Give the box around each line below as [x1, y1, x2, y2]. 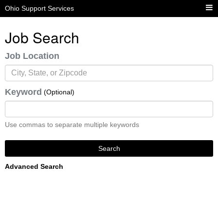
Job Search [5, 27, 79, 48]
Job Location [5, 51, 59, 61]
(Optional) [44, 88, 74, 96]
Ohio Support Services [5, 4, 74, 12]
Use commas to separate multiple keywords [5, 121, 139, 128]
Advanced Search [5, 163, 63, 170]
